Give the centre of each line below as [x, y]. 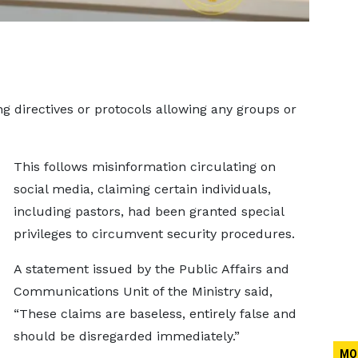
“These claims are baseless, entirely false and [155, 314]
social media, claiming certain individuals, [142, 189]
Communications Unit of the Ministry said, [143, 291]
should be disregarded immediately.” [130, 336]
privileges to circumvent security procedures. [158, 234]
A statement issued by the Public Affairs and [151, 269]
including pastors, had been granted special [148, 211]
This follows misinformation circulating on [144, 167]
